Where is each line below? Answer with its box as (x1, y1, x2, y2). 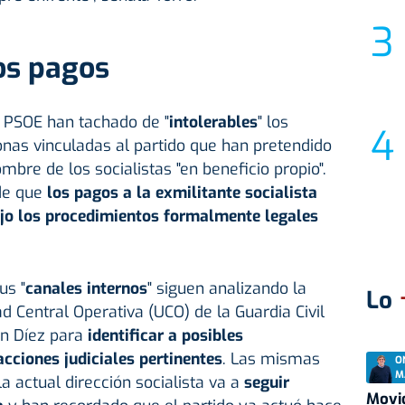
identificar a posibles (87, 325, 243, 347)
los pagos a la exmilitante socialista (46, 182, 317, 204)
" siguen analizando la (146, 278, 306, 300)
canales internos (24, 278, 147, 300)
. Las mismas (221, 348, 320, 371)
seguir (243, 372, 289, 394)
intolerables (168, 111, 258, 134)
